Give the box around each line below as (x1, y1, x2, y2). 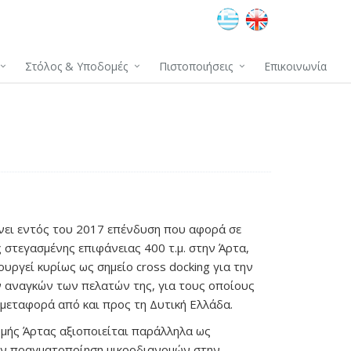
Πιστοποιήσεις (159, 59, 233, 74)
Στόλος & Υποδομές (25, 59, 128, 74)
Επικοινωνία (264, 59, 327, 74)
